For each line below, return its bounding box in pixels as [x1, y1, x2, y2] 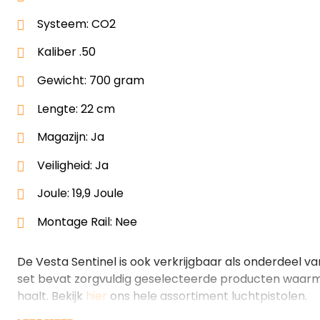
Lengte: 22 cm [37, 100, 115, 117]
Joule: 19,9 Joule [37, 185, 124, 202]
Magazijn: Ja [37, 129, 104, 146]
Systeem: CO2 [37, 15, 116, 32]
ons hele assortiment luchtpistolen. [107, 287, 307, 304]
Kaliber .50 [37, 44, 96, 61]
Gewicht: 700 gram [37, 71, 144, 89]
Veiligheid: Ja [37, 156, 109, 174]
